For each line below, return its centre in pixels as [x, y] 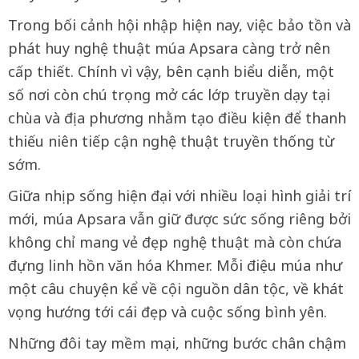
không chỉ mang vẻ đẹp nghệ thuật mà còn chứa [175, 242]
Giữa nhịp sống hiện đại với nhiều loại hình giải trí [179, 196]
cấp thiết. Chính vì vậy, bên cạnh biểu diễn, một [171, 71]
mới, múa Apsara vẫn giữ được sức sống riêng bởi [179, 219]
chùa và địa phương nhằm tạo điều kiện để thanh [177, 118]
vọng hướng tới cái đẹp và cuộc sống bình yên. [167, 312]
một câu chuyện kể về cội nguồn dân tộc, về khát [176, 288]
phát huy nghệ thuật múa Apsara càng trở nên [169, 48]
